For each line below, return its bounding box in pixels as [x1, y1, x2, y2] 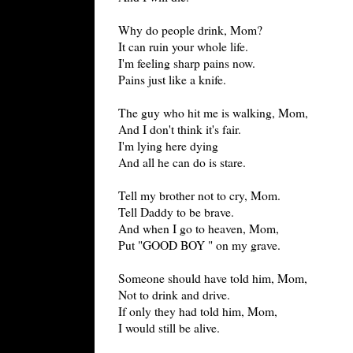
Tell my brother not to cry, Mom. [118, 187, 281, 203]
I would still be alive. [118, 319, 220, 336]
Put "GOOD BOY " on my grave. [118, 236, 281, 253]
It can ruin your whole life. [118, 38, 248, 54]
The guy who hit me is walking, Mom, [118, 104, 308, 121]
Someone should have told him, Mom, [118, 269, 307, 286]
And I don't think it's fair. [118, 121, 241, 137]
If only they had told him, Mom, [118, 303, 277, 319]
